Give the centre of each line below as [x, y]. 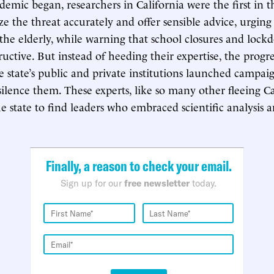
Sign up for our [92, 183]
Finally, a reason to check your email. [139, 166]
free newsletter [157, 183]
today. [203, 183]
